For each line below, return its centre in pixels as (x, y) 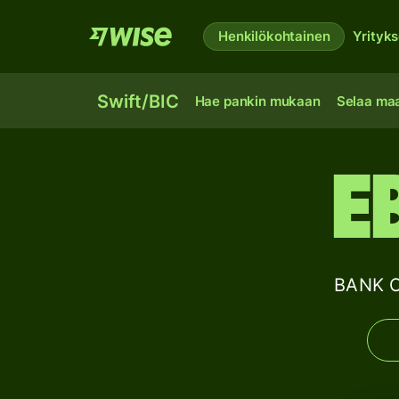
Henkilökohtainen (274, 36)
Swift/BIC (138, 102)
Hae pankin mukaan (257, 101)
